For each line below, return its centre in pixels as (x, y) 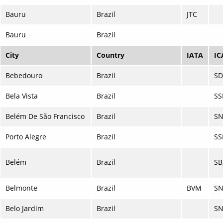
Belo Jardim (25, 209)
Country (111, 55)
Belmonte (21, 188)
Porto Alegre (26, 137)
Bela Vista (22, 96)
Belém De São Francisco (45, 116)
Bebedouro (24, 76)
